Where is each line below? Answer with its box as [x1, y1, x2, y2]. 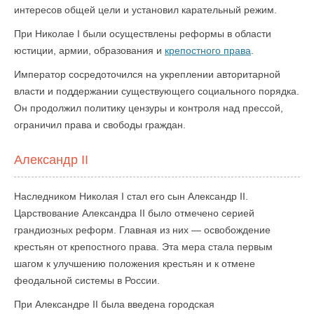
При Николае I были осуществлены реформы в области [14, 28, 271, 39]
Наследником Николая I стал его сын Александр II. [14, 191, 248, 202]
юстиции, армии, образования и [14, 45, 165, 56]
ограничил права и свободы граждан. [14, 119, 186, 130]
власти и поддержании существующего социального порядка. [14, 86, 299, 97]
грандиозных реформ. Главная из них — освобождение [14, 224, 271, 235]
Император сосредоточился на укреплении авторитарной [14, 69, 280, 80]
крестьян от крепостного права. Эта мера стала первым [14, 241, 273, 252]
